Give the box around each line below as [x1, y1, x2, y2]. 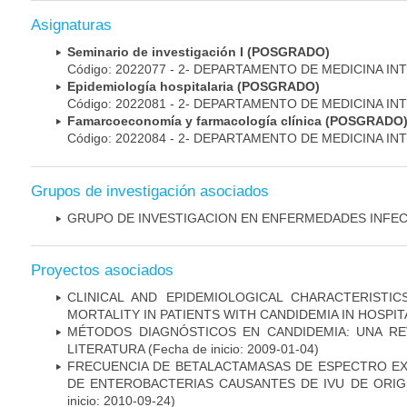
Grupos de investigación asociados [31, 182, 269, 200]
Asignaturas [31, 16, 112, 35]
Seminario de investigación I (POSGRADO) [67, 45, 330, 60]
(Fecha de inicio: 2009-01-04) [144, 341, 319, 356]
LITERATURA [67, 341, 144, 356]
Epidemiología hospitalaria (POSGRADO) [67, 79, 320, 94]
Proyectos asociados [31, 261, 174, 279]
